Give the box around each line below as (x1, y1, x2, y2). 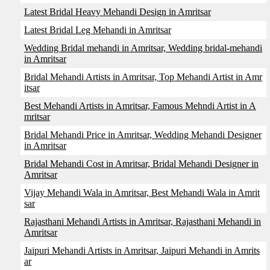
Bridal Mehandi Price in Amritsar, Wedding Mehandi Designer (24, 130, 262, 140)
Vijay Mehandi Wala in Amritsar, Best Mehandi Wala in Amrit (24, 187, 260, 198)
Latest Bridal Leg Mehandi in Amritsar (24, 25, 171, 35)
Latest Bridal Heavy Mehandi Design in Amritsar (24, 7, 211, 17)
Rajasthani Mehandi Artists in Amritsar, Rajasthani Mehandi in (24, 216, 261, 227)
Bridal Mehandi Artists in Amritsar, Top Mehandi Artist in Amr (24, 72, 262, 82)
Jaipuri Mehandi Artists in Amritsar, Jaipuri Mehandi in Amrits (24, 245, 260, 256)
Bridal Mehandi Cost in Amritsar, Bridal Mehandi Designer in (24, 159, 259, 169)
